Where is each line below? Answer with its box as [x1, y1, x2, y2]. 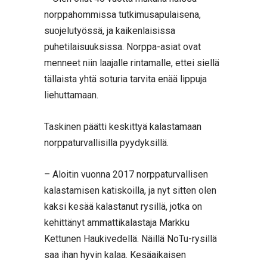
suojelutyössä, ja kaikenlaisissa [44, 25, 175, 37]
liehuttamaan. [44, 89, 98, 101]
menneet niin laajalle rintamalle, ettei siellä [44, 57, 219, 69]
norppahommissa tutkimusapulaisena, [44, 9, 201, 21]
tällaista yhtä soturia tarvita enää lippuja [44, 73, 207, 85]
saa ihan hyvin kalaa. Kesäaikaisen [44, 249, 186, 260]
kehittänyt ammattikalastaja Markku [44, 216, 190, 228]
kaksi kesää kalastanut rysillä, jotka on [44, 200, 202, 212]
